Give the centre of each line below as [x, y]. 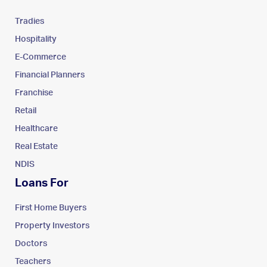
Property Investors [52, 226]
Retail [26, 111]
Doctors [31, 243]
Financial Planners [50, 75]
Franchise [34, 93]
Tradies [30, 21]
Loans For [42, 183]
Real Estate [36, 146]
